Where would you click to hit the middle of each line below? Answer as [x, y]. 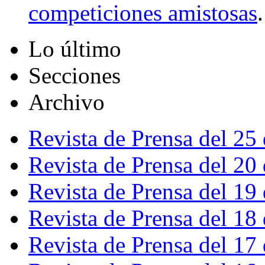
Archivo [67, 102]
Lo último [75, 49]
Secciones [75, 76]
